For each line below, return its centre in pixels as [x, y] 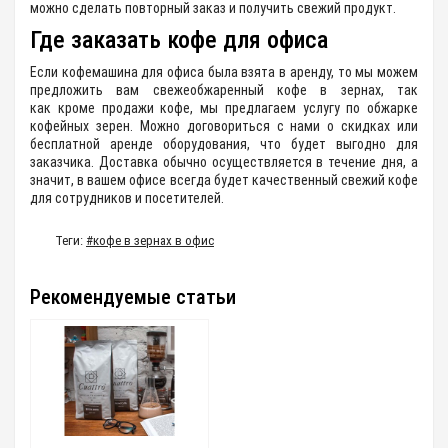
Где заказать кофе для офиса [179, 40]
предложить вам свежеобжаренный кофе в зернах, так [224, 90]
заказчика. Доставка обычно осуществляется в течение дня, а [224, 162]
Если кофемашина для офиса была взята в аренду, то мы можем [224, 72]
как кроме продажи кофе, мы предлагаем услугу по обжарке [224, 108]
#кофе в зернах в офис [150, 241]
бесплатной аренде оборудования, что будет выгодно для [224, 144]
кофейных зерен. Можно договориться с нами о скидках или [224, 126]
